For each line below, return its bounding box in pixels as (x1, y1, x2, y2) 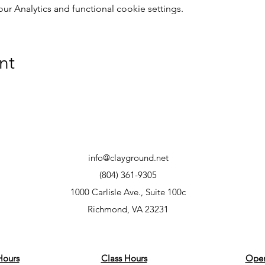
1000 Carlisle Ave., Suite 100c (70, 186, 186, 198)
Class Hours (101, 252, 147, 264)
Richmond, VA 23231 (87, 203, 169, 215)
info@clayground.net (88, 151, 169, 163)
